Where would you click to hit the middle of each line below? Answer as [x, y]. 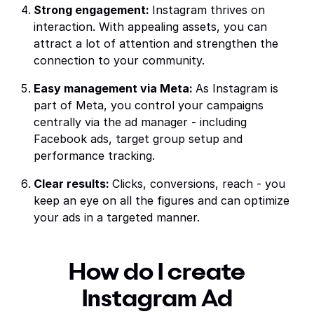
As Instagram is [237, 88]
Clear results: [73, 184]
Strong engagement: [93, 10]
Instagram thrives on [209, 10]
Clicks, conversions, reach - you [199, 184]
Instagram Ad [157, 299]
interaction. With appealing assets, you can [150, 27]
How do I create [157, 273]
